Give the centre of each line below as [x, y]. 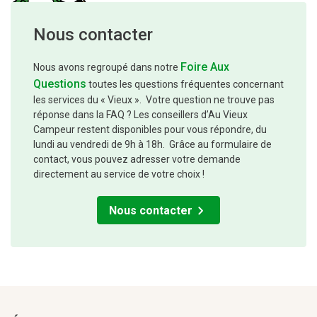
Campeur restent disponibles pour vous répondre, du [150, 130]
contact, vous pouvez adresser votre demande [137, 160]
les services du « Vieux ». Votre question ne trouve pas [154, 100]
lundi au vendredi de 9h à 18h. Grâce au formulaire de [152, 145]
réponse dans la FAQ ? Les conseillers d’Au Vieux [140, 115]
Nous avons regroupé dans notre [107, 68]
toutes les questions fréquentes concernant [185, 85]
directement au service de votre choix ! [119, 174]
